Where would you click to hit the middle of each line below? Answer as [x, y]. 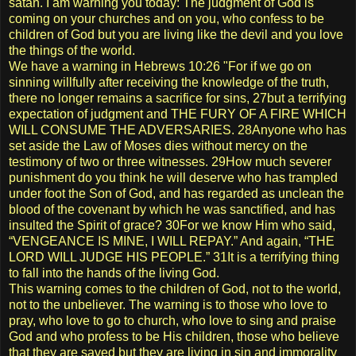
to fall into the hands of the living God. [114, 273]
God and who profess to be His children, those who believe [174, 336]
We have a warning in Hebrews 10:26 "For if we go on [160, 66]
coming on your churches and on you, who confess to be [166, 18]
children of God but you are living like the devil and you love [176, 34]
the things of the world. [72, 50]
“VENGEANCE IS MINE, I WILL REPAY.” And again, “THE [172, 241]
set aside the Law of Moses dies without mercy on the [158, 145]
